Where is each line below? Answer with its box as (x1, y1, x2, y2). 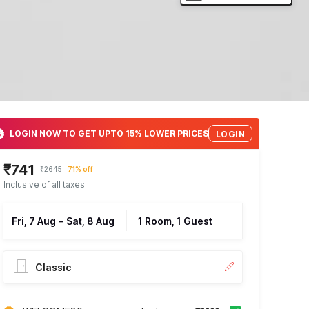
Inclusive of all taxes (3, 179, 85, 190)
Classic (34, 261, 71, 274)
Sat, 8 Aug (66, 215, 114, 228)
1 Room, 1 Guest (137, 215, 212, 228)
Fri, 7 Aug (11, 215, 56, 228)
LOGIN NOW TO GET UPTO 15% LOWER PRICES (9, 128, 208, 139)
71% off (67, 165, 93, 174)
